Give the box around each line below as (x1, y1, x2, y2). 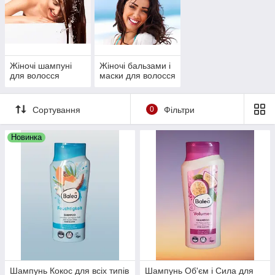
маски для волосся (99, 71, 176, 81)
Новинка (11, 133, 42, 142)
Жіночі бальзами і (99, 61, 171, 71)
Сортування (33, 104, 80, 115)
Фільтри (163, 104, 195, 115)
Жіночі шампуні (10, 61, 72, 71)
